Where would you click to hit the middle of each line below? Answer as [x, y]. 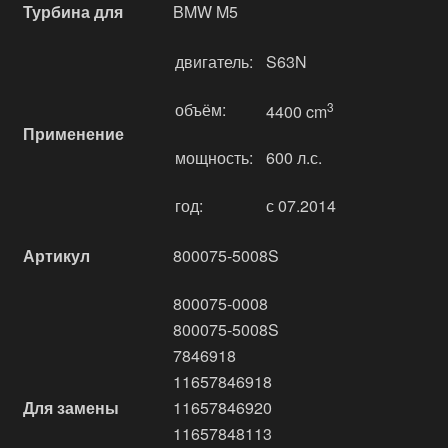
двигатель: [214, 61]
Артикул [56, 255]
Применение [73, 133]
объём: [200, 109]
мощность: [214, 157]
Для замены [71, 407]
